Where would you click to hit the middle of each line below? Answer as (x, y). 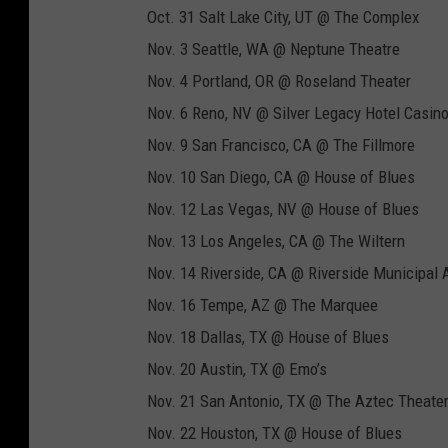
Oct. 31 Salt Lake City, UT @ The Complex (283, 17)
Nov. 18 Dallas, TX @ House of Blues (268, 337)
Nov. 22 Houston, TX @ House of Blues (274, 433)
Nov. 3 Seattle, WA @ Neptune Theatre (273, 49)
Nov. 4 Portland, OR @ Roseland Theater (279, 81)
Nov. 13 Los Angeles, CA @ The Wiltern (276, 241)
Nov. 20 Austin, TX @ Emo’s (237, 369)
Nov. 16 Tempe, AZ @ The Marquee (262, 305)
